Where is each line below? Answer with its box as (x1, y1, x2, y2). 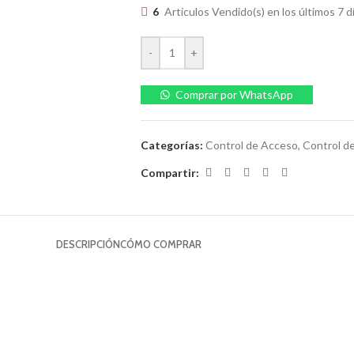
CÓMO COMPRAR (120, 238, 201, 250)
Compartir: (140, 165, 199, 179)
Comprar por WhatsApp (175, 88, 294, 101)
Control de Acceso (205, 138, 298, 152)
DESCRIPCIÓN (56, 238, 120, 250)
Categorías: (140, 138, 203, 152)
